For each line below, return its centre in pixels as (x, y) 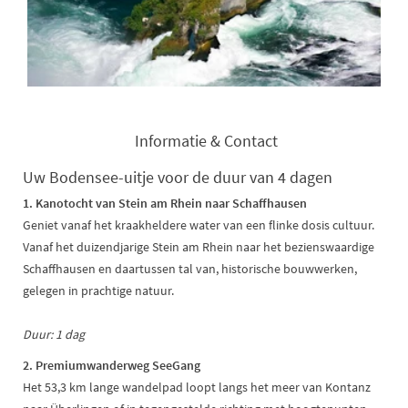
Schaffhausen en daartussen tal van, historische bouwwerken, (190, 269)
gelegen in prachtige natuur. (98, 291)
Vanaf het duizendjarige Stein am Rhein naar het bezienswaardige (199, 247)
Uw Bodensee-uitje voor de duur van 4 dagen (178, 178)
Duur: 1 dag (54, 335)
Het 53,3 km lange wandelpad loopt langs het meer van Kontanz (197, 388)
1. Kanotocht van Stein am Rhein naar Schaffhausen (165, 204)
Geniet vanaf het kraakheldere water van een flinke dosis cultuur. (199, 225)
